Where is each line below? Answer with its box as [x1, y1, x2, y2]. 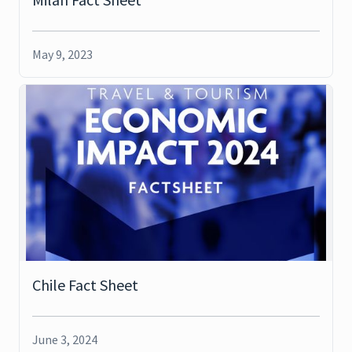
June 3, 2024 [32, 332, 97, 348]
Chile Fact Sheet [32, 275, 138, 295]
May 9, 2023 [32, 46, 93, 63]
